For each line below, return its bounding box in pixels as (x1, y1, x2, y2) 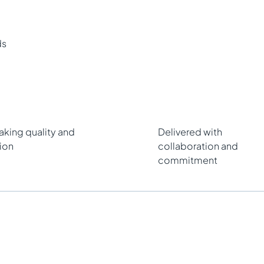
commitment (157, 153, 217, 166)
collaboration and (157, 139, 238, 152)
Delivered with (157, 125, 222, 138)
